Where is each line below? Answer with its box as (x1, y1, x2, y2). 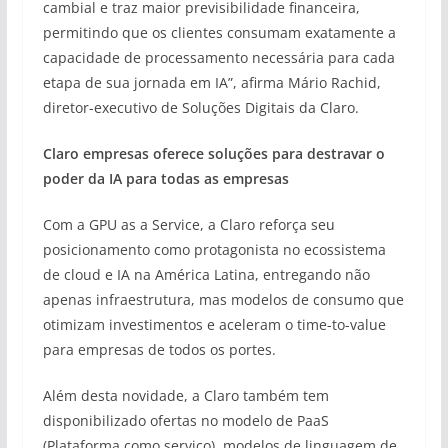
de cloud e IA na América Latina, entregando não (42, 265, 370, 284)
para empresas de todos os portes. (42, 340, 276, 359)
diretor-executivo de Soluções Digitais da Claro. (42, 98, 359, 117)
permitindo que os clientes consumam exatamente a (42, 23, 396, 42)
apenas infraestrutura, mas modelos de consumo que (42, 290, 404, 309)
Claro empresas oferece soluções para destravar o (42, 144, 385, 163)
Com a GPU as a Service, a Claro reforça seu (42, 215, 335, 234)
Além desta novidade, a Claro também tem (42, 386, 329, 405)
